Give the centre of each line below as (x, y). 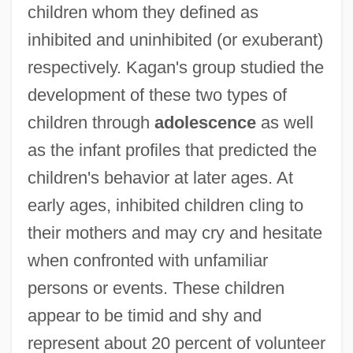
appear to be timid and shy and (144, 315)
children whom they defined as (143, 12)
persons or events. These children (156, 288)
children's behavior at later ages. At (160, 177)
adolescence (205, 122)
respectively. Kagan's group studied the (175, 67)
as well (284, 122)
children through (91, 122)
